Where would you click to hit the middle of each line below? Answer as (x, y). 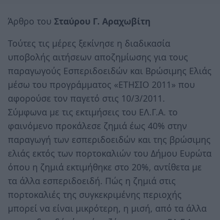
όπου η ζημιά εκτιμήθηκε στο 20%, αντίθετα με (105, 167)
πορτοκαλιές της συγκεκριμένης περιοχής (95, 195)
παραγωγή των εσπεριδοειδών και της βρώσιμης (109, 140)
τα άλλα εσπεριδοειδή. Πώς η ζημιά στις (92, 181)
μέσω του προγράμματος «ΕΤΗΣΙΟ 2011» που (101, 85)
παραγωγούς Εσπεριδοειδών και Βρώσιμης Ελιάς (110, 71)
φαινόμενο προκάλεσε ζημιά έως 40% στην (97, 126)
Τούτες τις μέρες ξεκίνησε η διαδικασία (89, 43)
